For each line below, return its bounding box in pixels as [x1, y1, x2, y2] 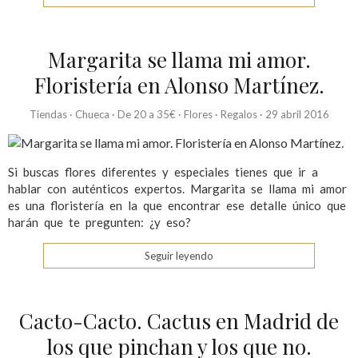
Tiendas [29, 108, 67, 121]
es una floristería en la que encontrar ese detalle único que [8, 198, 346, 213]
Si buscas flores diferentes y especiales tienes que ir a [8, 165, 318, 180]
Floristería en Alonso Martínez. [34, 71, 324, 100]
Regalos [220, 108, 257, 121]
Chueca [74, 108, 109, 121]
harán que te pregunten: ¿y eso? [8, 215, 191, 230]
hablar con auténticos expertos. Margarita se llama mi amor [8, 181, 347, 197]
